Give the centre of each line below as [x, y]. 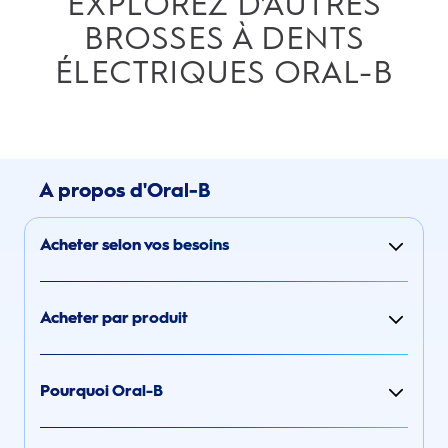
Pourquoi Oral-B [101, 390]
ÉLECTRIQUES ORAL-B [224, 71]
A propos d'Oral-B [125, 190]
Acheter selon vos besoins [134, 244]
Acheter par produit [114, 317]
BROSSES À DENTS [224, 37]
